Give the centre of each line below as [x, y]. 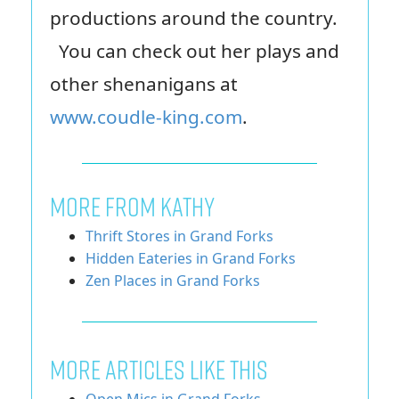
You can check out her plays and [194, 51]
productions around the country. [195, 18]
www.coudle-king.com [146, 117]
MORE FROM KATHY [132, 206]
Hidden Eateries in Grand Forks [190, 259]
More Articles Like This [159, 369]
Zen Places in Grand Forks [172, 281]
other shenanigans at [143, 84]
